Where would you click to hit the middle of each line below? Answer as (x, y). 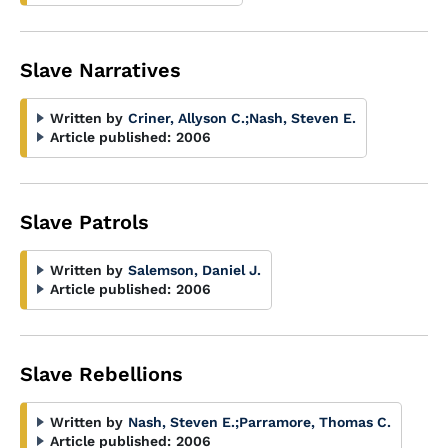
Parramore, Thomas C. (315, 422)
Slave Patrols (84, 222)
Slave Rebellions (101, 374)
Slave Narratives (100, 70)
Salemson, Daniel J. (194, 270)
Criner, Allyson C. (186, 118)
